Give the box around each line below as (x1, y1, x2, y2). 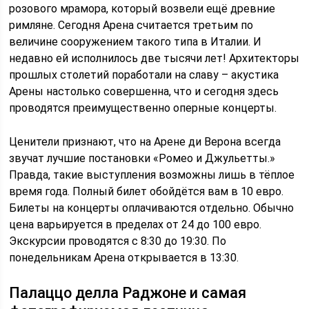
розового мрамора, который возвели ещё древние (9, 2, 276, 16)
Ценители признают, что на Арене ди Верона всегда (9, 135, 281, 149)
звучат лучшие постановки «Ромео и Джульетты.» (9, 152, 276, 166)
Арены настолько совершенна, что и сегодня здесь (9, 85, 279, 99)
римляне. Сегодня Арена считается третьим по (9, 19, 254, 32)
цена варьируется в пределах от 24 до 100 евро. (9, 218, 262, 232)
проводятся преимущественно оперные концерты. (9, 101, 277, 115)
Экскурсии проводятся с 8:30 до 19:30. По (9, 235, 227, 248)
